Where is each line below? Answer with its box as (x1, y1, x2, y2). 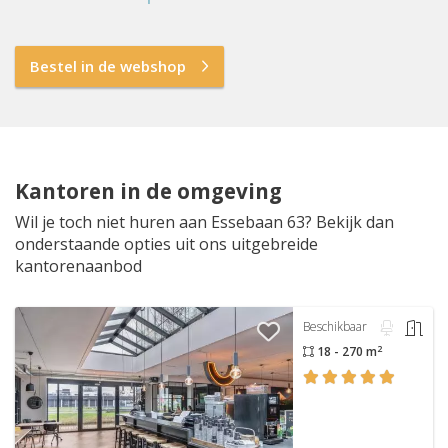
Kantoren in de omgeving (15, 177, 282, 206)
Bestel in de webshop (30, 56, 186, 77)
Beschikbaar (303, 318, 367, 336)
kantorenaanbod (15, 255, 142, 278)
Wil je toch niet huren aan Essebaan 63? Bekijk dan (15, 211, 394, 234)
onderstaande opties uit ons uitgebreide (15, 233, 318, 256)
